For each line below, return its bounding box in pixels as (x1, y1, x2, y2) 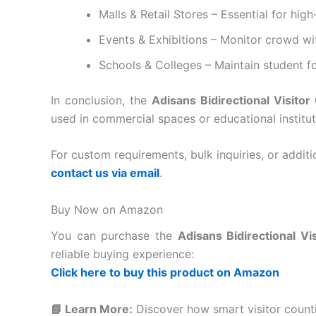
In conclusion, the (51, 92, 152, 107)
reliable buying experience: (51, 246, 194, 261)
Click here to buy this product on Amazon (51, 265, 279, 279)
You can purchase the (51, 228, 178, 243)
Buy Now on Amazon (51, 202, 163, 217)
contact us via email (51, 166, 159, 181)
